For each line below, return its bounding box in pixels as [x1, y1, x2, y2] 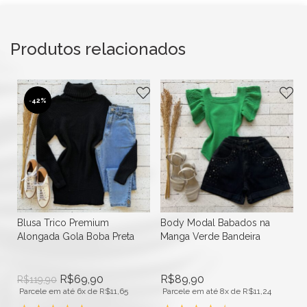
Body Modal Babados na [160, 217, 270, 228]
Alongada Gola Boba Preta [17, 230, 134, 242]
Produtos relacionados [10, 38, 186, 59]
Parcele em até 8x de [162, 286, 243, 296]
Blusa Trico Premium [17, 217, 109, 228]
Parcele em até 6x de [19, 286, 99, 296]
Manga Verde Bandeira [160, 230, 260, 242]
